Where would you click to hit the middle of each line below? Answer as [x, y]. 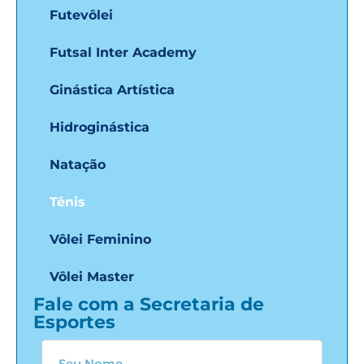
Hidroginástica [100, 127]
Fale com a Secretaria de [149, 304]
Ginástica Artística [112, 89]
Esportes [74, 322]
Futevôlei [81, 15]
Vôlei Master [92, 276]
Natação [78, 164]
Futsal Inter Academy [123, 52]
